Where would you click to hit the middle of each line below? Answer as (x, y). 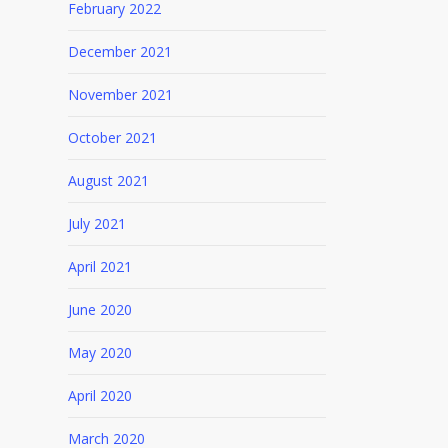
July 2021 (96, 223)
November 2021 (120, 94)
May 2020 (99, 352)
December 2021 (119, 51)
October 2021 (112, 137)
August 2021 (108, 180)
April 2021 (99, 266)
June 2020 (99, 309)
